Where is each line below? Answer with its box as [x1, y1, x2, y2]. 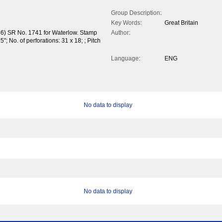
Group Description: [111, 9, 162, 17]
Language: [111, 55, 140, 62]
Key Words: [111, 19, 142, 27]
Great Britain [165, 19, 198, 27]
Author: [111, 29, 130, 37]
